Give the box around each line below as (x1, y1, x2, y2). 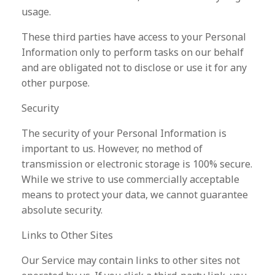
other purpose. (21, 76, 90, 90)
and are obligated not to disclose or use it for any (21, 61, 247, 74)
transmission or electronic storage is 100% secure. (21, 157, 252, 171)
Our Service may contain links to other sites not (21, 254, 240, 267)
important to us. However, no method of (21, 142, 203, 155)
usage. (21, 5, 51, 18)
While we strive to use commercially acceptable (21, 172, 239, 186)
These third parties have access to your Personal (21, 30, 246, 44)
